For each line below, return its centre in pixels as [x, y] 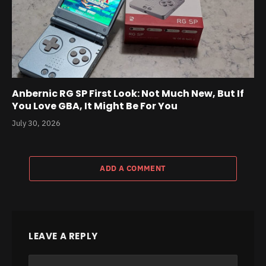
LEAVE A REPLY [63, 236]
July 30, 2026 [36, 123]
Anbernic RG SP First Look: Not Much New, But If [128, 93]
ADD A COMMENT [133, 168]
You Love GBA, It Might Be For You [95, 106]
